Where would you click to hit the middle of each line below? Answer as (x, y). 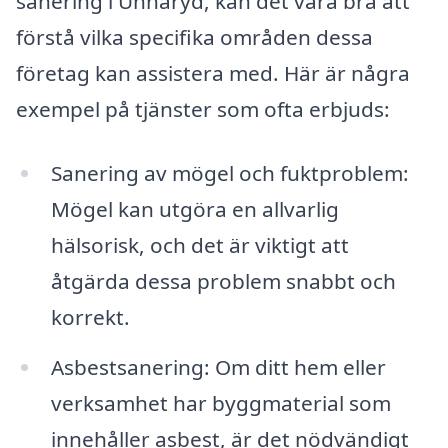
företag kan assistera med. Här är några (213, 73)
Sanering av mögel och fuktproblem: (229, 173)
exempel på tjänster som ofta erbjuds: (203, 109)
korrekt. (90, 317)
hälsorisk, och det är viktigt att (199, 245)
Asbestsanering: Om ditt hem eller (218, 366)
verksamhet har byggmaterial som (220, 402)
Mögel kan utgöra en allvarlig (194, 209)
